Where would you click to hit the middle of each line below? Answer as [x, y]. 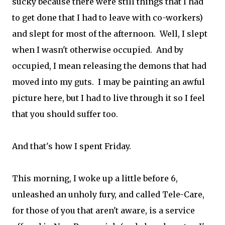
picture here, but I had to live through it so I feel [108, 98]
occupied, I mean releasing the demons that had [109, 66]
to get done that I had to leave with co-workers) [107, 18]
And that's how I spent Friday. [72, 146]
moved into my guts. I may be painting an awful [108, 82]
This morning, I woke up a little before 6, [95, 178]
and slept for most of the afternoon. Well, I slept [110, 34]
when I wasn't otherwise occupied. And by [98, 50]
